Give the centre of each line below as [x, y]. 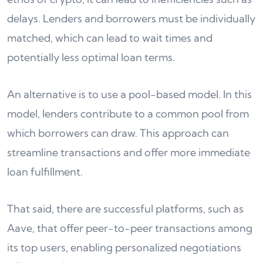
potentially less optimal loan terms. [91, 58]
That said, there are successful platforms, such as [125, 209]
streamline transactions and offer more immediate [129, 153]
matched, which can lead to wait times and [110, 38]
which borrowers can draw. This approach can [118, 133]
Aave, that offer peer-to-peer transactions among [130, 228]
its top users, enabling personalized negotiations [124, 248]
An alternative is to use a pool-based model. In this [129, 95]
